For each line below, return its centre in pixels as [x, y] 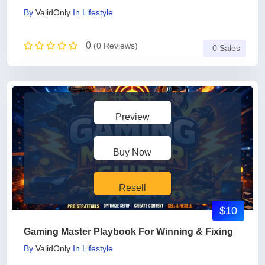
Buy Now [132, 152]
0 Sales [226, 48]
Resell [132, 188]
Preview [132, 117]
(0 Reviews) [116, 46]
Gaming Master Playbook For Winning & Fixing [128, 232]
